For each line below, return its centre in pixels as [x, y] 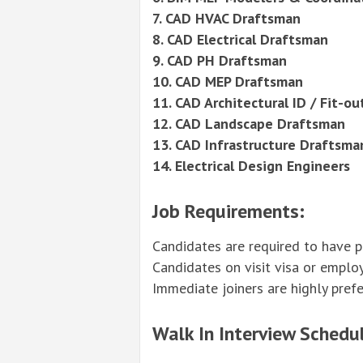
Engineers [316, 166]
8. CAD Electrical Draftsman [240, 40]
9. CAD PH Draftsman [220, 61]
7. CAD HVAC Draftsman [226, 19]
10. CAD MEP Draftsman [228, 82]
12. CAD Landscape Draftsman [249, 124]
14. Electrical [195, 166]
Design [261, 166]
